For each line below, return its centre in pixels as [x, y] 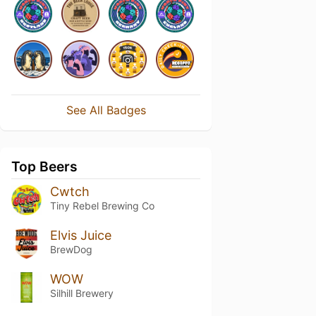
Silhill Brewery [81, 293]
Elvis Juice [80, 235]
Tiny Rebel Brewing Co [102, 206]
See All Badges [106, 110]
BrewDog [71, 249]
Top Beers [44, 166]
